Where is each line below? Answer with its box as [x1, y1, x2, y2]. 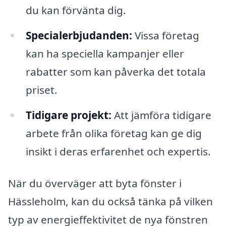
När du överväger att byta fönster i [8, 176, 182, 191]
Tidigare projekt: [25, 107, 111, 122]
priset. [25, 82, 58, 97]
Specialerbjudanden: [25, 28, 132, 42]
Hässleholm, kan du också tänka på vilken [8, 194, 213, 209]
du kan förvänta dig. [25, 3, 126, 17]
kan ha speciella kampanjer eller [25, 46, 184, 61]
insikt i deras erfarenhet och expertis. [25, 144, 211, 158]
